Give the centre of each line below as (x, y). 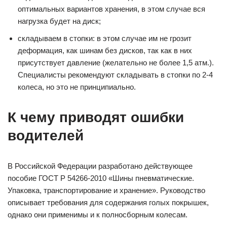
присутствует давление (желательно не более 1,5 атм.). (116, 63)
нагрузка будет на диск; (59, 21)
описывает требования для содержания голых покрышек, (108, 203)
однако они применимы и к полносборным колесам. (98, 215)
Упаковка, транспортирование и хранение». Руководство (106, 191)
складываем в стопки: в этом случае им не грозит (105, 39)
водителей (46, 136)
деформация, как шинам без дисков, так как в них (105, 51)
